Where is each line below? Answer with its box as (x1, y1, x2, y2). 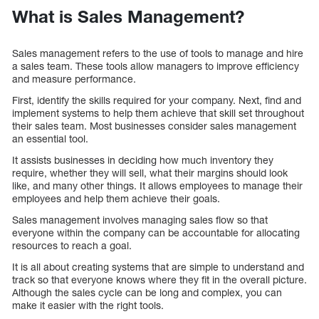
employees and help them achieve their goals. (12, 192, 220, 204)
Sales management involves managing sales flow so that (12, 213, 268, 226)
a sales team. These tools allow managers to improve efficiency (12, 59, 299, 72)
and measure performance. (12, 72, 136, 85)
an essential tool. (12, 132, 88, 145)
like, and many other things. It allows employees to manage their (12, 179, 303, 192)
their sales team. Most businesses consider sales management (12, 119, 296, 132)
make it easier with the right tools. (12, 298, 164, 311)
